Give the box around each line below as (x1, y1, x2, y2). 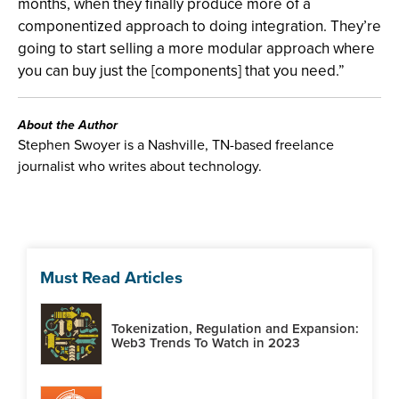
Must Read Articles (40, 265, 183, 290)
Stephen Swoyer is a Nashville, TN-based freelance (18, 134, 334, 155)
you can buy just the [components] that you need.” (18, 60, 345, 82)
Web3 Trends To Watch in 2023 (111, 332, 300, 353)
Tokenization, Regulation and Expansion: (111, 318, 359, 338)
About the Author (18, 116, 118, 134)
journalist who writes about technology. (18, 156, 262, 176)
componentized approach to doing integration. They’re (18, 15, 381, 37)
